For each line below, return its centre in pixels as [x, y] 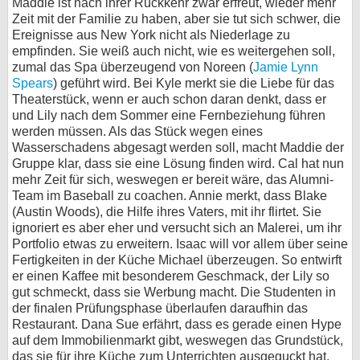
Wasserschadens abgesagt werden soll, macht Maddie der [178, 147]
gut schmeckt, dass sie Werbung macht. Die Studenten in [174, 292]
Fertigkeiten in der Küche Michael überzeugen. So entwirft [177, 260]
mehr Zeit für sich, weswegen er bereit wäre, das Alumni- [173, 180]
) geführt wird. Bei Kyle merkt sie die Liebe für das [194, 83]
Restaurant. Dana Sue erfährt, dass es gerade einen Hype [177, 324]
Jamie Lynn [286, 67]
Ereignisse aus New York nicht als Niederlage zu [151, 35]
